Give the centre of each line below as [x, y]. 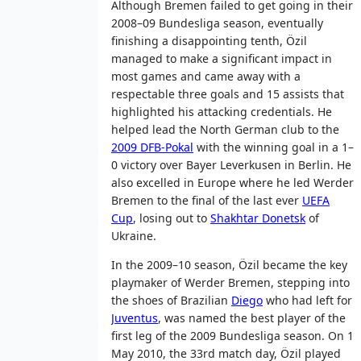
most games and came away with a [206, 76]
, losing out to [172, 218]
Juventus [135, 317]
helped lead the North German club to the [225, 129]
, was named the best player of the [252, 317]
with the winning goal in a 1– [274, 147]
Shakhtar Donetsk [258, 218]
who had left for [307, 300]
